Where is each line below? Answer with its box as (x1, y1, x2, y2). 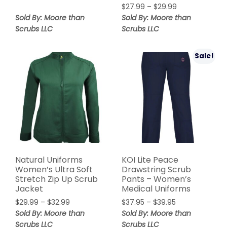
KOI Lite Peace (121, 154, 178, 166)
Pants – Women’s (121, 173, 191, 185)
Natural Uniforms (15, 154, 83, 166)
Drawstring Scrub (121, 163, 191, 175)
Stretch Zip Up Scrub (15, 173, 98, 185)
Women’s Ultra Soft (15, 163, 93, 175)
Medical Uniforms (121, 182, 191, 195)
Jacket (15, 182, 43, 195)
